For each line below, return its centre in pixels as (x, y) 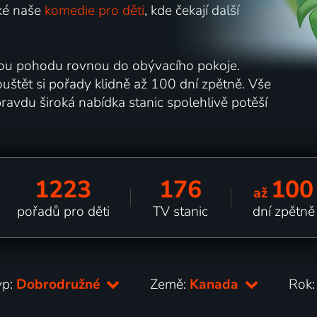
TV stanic (181, 211)
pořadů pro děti (63, 211)
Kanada (216, 284)
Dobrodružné (60, 284)
